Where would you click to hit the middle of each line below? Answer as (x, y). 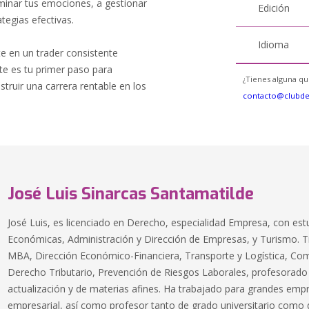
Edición (274, 8)
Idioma (274, 44)
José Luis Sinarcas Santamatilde (131, 194)
